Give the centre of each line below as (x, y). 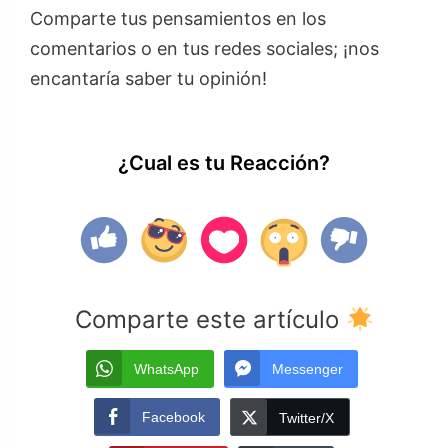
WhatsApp (166, 369)
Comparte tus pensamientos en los (178, 19)
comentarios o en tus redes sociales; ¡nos (204, 49)
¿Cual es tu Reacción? (224, 163)
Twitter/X (306, 418)
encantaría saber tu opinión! (148, 79)
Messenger (307, 369)
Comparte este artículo (210, 320)
